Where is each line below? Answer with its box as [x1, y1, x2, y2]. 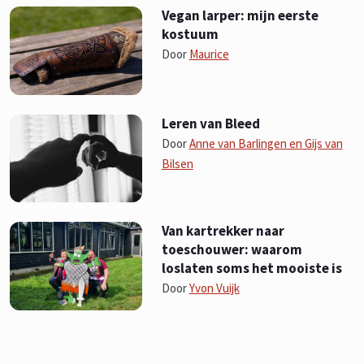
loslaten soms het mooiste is [161, 259, 342, 278]
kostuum [161, 25, 219, 44]
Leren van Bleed [161, 114, 260, 132]
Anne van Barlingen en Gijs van [188, 135, 343, 151]
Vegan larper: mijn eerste [161, 6, 318, 25]
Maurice [188, 46, 229, 63]
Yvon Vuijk [188, 280, 240, 297]
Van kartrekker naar [161, 222, 284, 240]
